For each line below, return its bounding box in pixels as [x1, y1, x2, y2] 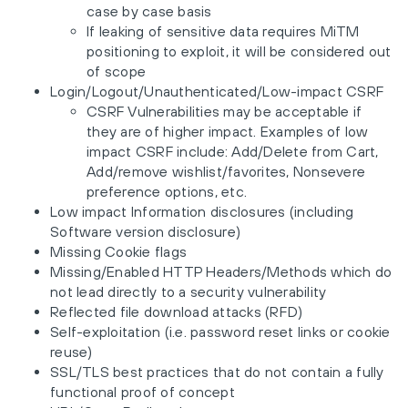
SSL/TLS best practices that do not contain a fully [50, 363, 384, 380]
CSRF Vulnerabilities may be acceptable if [87, 103, 362, 119]
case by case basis [87, 3, 212, 19]
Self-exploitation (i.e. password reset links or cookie [50, 323, 391, 340]
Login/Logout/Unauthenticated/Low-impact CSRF [50, 83, 384, 99]
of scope [87, 63, 146, 79]
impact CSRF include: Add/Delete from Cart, [87, 143, 379, 159]
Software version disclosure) [50, 223, 240, 240]
